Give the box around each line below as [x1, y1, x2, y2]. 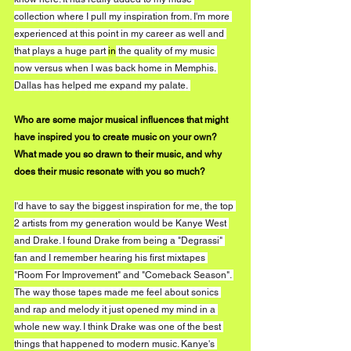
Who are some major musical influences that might [14, 114, 230, 125]
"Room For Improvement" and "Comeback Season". [14, 269, 233, 280]
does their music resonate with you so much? [14, 165, 205, 177]
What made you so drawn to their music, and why [14, 148, 224, 160]
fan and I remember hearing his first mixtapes [14, 251, 208, 263]
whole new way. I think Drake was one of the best [14, 320, 223, 332]
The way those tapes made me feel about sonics [14, 286, 221, 298]
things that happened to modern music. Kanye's [14, 338, 217, 349]
